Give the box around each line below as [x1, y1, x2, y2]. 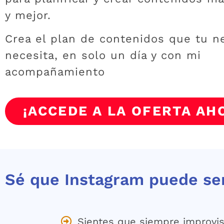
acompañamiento [5, 65, 105, 78]
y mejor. [5, 8, 51, 21]
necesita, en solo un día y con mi [5, 49, 201, 62]
